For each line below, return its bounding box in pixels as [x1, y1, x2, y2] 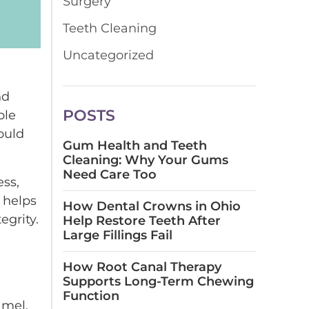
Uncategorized [63, 48, 154, 63]
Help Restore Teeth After [63, 213, 221, 228]
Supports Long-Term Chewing [63, 274, 254, 289]
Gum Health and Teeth [63, 138, 207, 153]
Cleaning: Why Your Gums [63, 152, 228, 168]
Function [63, 288, 119, 303]
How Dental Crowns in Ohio [63, 199, 241, 214]
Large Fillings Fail [63, 228, 172, 243]
